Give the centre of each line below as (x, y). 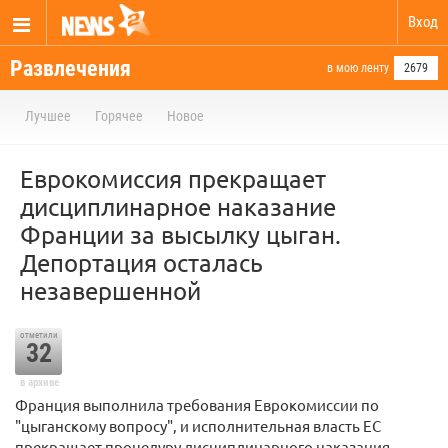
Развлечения (70, 68)
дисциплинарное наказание (178, 206)
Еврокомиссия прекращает (173, 178)
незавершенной (110, 290)
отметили (38, 335)
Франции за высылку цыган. (180, 234)
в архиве (39, 382)
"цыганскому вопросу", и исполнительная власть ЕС (198, 425)
